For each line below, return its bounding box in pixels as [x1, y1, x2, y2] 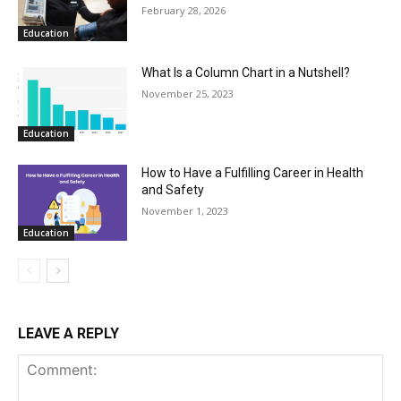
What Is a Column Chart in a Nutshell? [141, 64, 351, 80]
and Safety [141, 182, 205, 197]
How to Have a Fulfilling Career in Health [141, 165, 364, 180]
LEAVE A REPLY [18, 325, 119, 343]
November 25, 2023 [141, 86, 235, 100]
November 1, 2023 [141, 203, 229, 218]
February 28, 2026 [141, 4, 226, 18]
